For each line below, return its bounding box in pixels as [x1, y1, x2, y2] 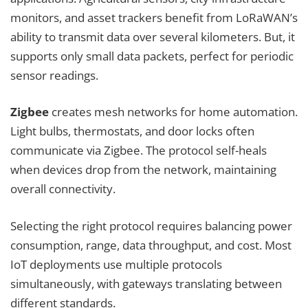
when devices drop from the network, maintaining [10, 162, 276, 178]
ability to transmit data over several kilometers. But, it [10, 28, 295, 45]
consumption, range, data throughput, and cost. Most [10, 236, 291, 253]
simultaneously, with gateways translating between [10, 275, 282, 291]
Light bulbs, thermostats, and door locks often [10, 123, 254, 140]
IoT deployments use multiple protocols [10, 256, 222, 272]
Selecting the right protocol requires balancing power [10, 217, 292, 234]
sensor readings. [10, 67, 98, 83]
